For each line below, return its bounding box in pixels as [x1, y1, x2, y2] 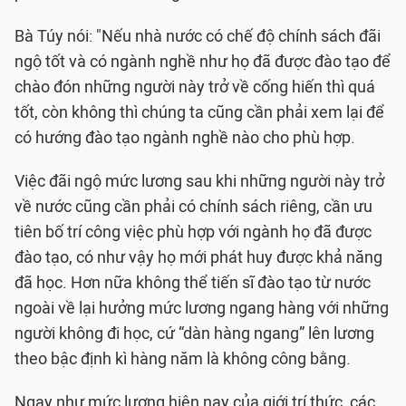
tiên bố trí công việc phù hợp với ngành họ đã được [14, 222, 372, 242]
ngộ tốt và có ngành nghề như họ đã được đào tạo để [14, 52, 391, 72]
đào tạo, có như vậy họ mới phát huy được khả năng [14, 247, 382, 267]
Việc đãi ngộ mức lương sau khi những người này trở [14, 171, 384, 191]
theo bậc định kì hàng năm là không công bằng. [14, 349, 351, 369]
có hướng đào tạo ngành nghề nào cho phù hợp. [14, 128, 355, 148]
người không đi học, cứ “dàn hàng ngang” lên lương [14, 324, 374, 343]
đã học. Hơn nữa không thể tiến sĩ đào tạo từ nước [14, 273, 371, 293]
